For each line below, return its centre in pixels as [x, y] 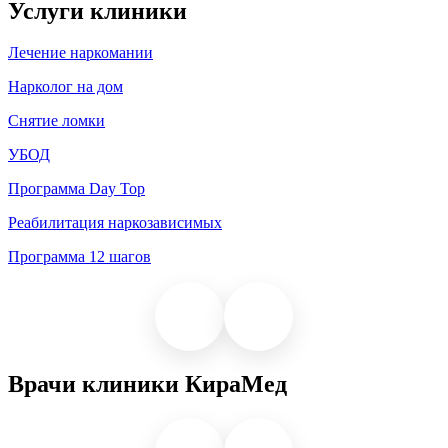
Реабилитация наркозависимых [115, 223]
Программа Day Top [76, 189]
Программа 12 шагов [79, 257]
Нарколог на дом [65, 87]
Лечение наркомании [80, 53]
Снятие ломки [56, 121]
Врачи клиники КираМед [147, 384]
